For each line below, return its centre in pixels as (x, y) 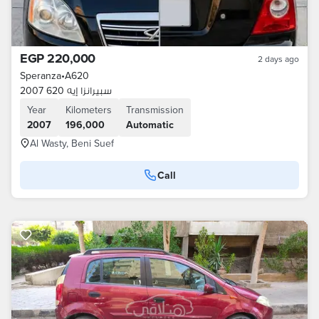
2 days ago (278, 59)
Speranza (41, 75)
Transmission (155, 110)
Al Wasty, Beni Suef (72, 143)
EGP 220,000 (58, 58)
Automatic (150, 125)
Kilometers (89, 110)
